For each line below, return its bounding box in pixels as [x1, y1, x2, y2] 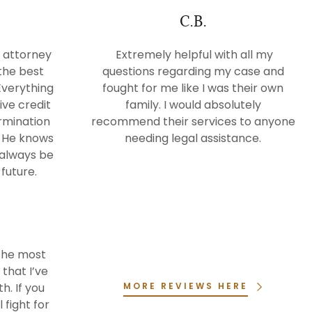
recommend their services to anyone [91, 114, 295, 130]
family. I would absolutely [125, 97, 261, 113]
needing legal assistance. [125, 130, 262, 146]
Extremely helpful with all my [113, 47, 274, 63]
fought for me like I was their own [102, 80, 284, 96]
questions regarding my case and [102, 63, 284, 79]
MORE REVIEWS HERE [123, 280, 248, 292]
